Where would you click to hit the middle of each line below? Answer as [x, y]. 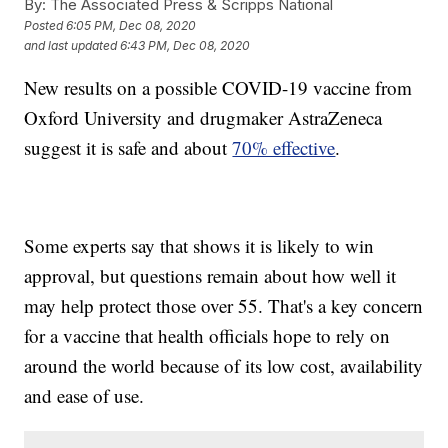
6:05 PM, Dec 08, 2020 [131, 26]
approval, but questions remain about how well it [210, 276]
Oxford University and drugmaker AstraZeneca [203, 118]
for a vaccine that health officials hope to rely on [207, 336]
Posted [45, 26]
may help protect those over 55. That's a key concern [224, 306]
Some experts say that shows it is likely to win [199, 246]
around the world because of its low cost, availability [224, 366]
